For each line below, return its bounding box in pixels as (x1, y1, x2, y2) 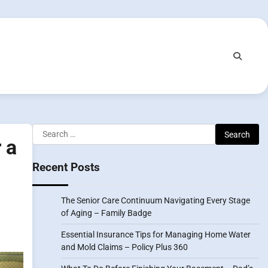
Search (31, 124, 61, 136)
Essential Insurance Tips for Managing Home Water (60, 230, 251, 239)
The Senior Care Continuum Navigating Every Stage (60, 196, 250, 205)
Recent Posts (32, 160, 100, 174)
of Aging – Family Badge (60, 208, 151, 218)
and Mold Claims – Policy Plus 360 (60, 242, 188, 252)
